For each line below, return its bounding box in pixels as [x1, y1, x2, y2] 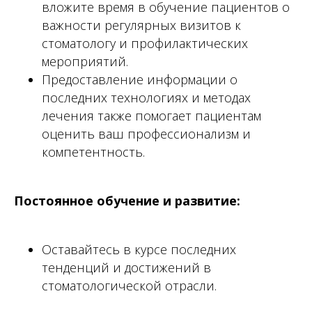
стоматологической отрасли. [42, 276, 217, 294]
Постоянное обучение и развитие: [14, 192, 240, 209]
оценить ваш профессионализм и [42, 125, 251, 142]
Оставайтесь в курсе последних [42, 240, 236, 258]
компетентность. [42, 143, 145, 160]
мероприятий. [42, 52, 128, 70]
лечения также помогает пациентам [42, 107, 261, 124]
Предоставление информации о [42, 70, 237, 88]
